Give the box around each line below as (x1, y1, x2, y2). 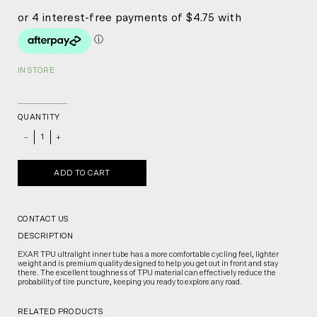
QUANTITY (18, 113, 60, 122)
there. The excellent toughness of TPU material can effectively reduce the (18, 269, 276, 277)
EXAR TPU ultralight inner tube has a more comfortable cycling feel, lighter (18, 250, 279, 259)
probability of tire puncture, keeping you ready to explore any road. (18, 278, 242, 287)
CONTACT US (18, 215, 69, 224)
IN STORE (18, 67, 54, 75)
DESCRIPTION (18, 232, 74, 241)
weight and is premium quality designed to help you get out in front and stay (18, 260, 278, 268)
